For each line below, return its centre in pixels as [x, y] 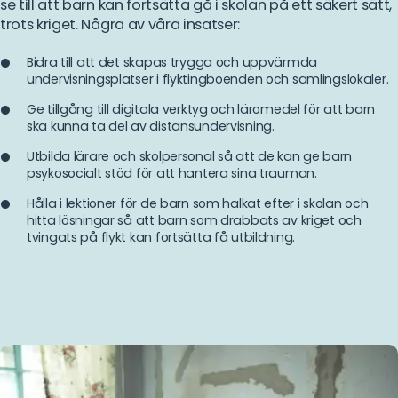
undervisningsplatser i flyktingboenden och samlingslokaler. [208, 79]
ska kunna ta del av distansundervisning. [151, 126]
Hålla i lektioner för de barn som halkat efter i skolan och [198, 203]
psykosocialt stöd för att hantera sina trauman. [172, 173]
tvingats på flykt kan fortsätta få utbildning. [161, 237]
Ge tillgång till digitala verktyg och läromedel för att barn [201, 109]
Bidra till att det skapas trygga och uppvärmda [172, 62]
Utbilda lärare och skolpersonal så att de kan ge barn [190, 156]
